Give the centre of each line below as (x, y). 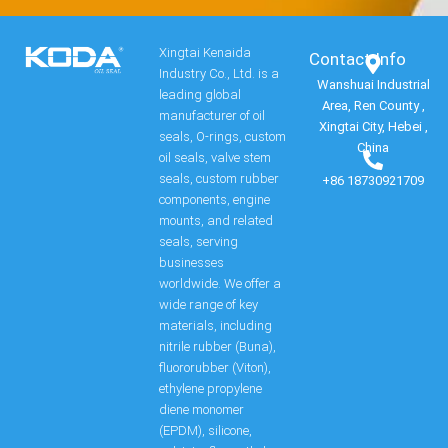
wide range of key (209, 305)
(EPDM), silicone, (206, 431)
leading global (200, 95)
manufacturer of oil (212, 116)
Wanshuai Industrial (373, 85)
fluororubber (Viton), (215, 368)
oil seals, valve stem (215, 158)
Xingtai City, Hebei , (373, 127)
